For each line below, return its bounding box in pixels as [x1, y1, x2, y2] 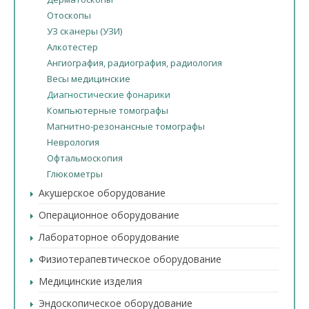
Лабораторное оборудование [39, 230, 179, 243]
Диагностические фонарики [47, 88, 170, 101]
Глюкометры [47, 168, 103, 180]
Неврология [47, 136, 99, 148]
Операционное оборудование [39, 208, 179, 221]
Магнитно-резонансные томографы [47, 120, 205, 132]
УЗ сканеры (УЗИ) [47, 25, 122, 37]
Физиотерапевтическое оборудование [39, 252, 221, 266]
